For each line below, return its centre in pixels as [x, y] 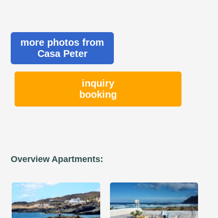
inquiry [98, 83]
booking [98, 94]
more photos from [63, 42]
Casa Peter [62, 53]
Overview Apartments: [57, 159]
